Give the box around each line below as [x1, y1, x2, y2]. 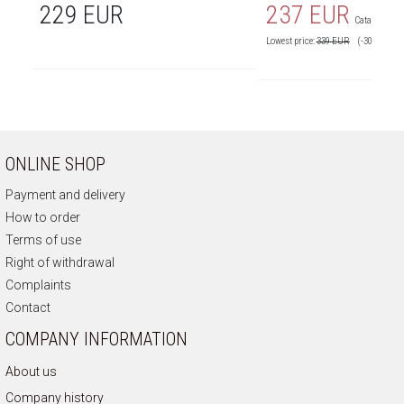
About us [5, 363, 57, 379]
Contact [5, 299, 50, 315]
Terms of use [5, 232, 81, 247]
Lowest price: [265, 34, 317, 47]
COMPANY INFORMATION [5, 327, 188, 350]
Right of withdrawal [5, 254, 115, 270]
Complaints [5, 277, 71, 292]
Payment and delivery [5, 187, 125, 202]
